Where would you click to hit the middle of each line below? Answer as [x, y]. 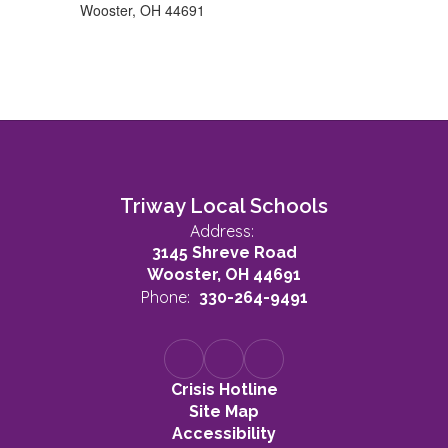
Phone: [165, 297]
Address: [221, 231]
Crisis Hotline [224, 389]
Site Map [224, 411]
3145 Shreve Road [224, 252]
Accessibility [224, 433]
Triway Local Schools [224, 206]
